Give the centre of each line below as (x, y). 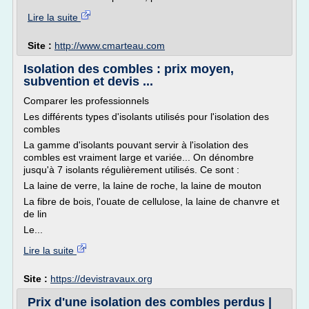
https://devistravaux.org (101, 279)
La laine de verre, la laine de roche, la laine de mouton (142, 186)
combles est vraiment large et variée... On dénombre (139, 157)
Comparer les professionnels (86, 101)
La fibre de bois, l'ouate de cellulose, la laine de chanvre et (151, 201)
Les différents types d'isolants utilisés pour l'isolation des (146, 117)
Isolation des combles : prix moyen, (129, 69)
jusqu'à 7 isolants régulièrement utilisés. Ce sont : (131, 170)
